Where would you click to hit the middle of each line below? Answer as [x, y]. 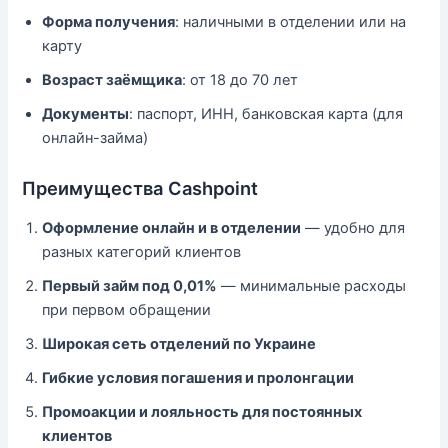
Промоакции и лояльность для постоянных [202, 411]
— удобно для [353, 227]
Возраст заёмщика [112, 79]
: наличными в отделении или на [291, 21]
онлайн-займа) [95, 137]
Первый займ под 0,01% [130, 285]
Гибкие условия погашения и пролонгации [198, 377]
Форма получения [109, 21]
